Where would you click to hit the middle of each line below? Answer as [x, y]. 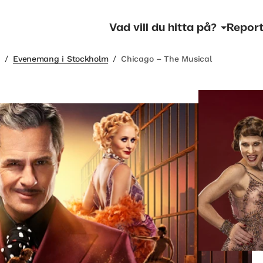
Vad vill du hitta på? [163, 28]
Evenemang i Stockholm [61, 59]
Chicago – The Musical [166, 59]
